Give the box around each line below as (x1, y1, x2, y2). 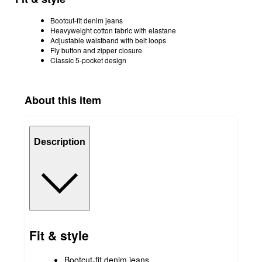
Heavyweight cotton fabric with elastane (50, 25, 176, 36)
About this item (25, 92, 101, 108)
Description (34, 136, 85, 147)
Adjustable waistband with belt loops (50, 35, 166, 46)
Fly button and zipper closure (50, 45, 142, 56)
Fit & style (29, 226, 89, 244)
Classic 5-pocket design (50, 55, 126, 65)
